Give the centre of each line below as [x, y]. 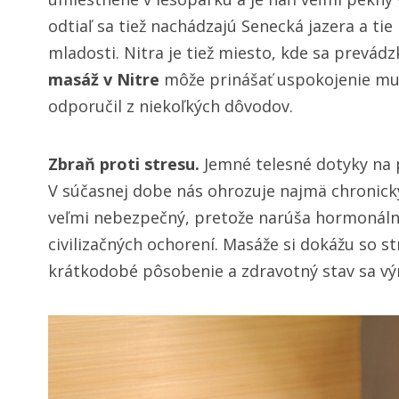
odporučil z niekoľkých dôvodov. [170, 106]
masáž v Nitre [103, 79]
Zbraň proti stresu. [126, 164]
